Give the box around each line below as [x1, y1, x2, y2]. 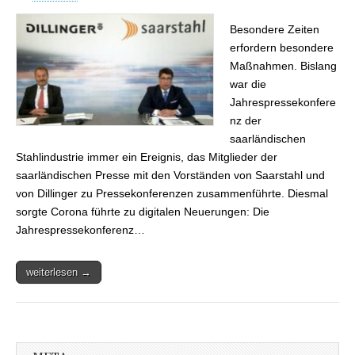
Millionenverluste [258, 52, 330, 64]
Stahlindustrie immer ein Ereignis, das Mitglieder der [16, 151, 277, 164]
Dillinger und [258, 14, 314, 26]
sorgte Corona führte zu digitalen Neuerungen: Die [16, 205, 269, 219]
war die [230, 78, 266, 91]
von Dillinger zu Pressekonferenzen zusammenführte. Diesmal [16, 187, 328, 200]
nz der [230, 114, 261, 128]
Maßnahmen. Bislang [230, 59, 337, 73]
